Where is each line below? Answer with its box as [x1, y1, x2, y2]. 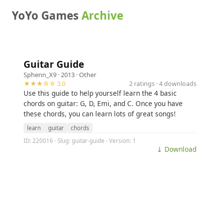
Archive [82, 8, 123, 23]
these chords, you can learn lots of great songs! [24, 109, 176, 118]
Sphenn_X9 [24, 70, 56, 79]
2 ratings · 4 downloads [129, 79, 196, 88]
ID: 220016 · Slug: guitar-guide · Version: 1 [24, 137, 136, 144]
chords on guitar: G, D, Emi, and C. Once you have [24, 99, 183, 108]
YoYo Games [12, 8, 82, 23]
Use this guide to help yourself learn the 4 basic [24, 88, 177, 98]
